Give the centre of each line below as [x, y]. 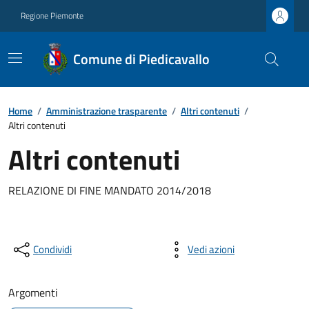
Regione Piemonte [52, 16]
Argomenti [33, 292]
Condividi [52, 249]
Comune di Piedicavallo [142, 59]
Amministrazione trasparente [107, 111]
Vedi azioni [211, 249]
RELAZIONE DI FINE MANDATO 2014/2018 [110, 190]
